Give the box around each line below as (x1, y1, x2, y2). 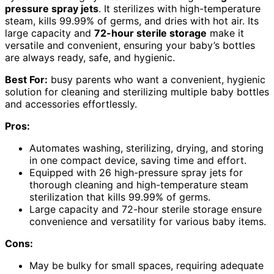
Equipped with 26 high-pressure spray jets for (29, 166, 243, 179)
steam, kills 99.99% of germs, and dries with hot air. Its (5, 14, 259, 27)
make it (207, 26, 244, 39)
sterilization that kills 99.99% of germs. (29, 190, 210, 203)
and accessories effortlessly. (5, 97, 137, 110)
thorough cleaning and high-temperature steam (29, 178, 248, 191)
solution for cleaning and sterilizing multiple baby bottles (5, 85, 269, 98)
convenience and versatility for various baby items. (29, 215, 266, 228)
